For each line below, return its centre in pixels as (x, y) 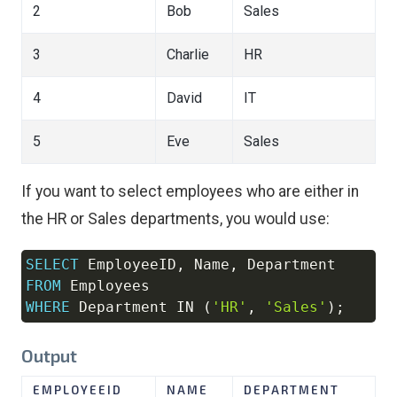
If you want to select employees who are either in (190, 191)
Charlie (188, 54)
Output (49, 355)
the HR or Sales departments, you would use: (175, 218)
